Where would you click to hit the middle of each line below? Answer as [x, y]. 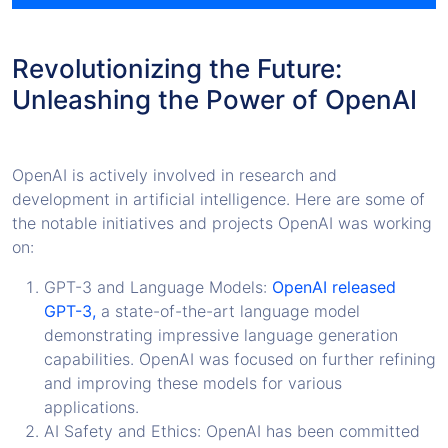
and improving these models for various [193, 382]
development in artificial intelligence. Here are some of [218, 198]
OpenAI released [334, 286]
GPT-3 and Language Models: [158, 286]
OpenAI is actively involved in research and [174, 174]
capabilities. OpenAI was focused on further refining [240, 358]
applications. [91, 406]
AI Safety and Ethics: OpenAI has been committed [232, 430]
